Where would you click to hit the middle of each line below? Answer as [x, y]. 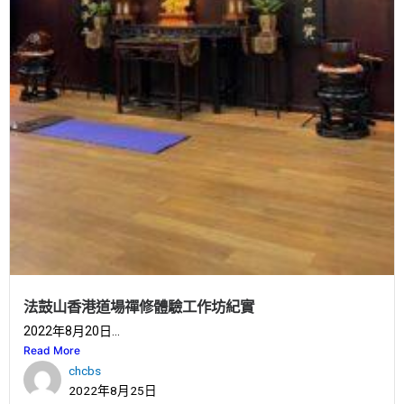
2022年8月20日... [72, 331]
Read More [52, 350]
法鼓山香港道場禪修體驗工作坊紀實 [139, 307]
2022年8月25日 [113, 390]
